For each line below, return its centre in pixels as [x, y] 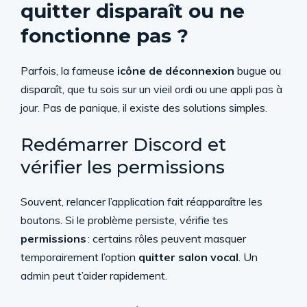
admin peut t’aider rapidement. [94, 275]
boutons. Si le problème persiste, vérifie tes [124, 220]
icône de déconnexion [176, 71]
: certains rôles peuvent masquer [166, 238]
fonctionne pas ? [105, 36]
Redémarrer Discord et [123, 145]
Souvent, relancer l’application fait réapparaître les [142, 201]
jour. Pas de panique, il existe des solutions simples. [144, 108]
